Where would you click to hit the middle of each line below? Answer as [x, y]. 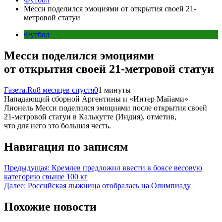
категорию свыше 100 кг [46, 176]
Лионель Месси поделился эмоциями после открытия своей [106, 108]
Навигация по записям [66, 146]
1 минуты [114, 90]
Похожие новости [50, 206]
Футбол [37, 34]
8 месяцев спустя [65, 90]
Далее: [15, 185]
